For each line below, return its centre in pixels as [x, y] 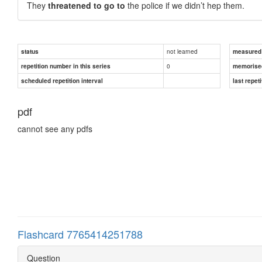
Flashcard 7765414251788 [80, 234]
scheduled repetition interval [62, 80]
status [30, 51]
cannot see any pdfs [55, 128]
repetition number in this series [66, 66]
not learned [182, 51]
